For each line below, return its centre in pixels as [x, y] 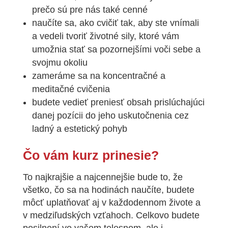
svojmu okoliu [60, 62]
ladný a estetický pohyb [79, 129]
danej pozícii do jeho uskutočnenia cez [110, 115]
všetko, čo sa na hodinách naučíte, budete [108, 190]
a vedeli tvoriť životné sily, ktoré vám [105, 36]
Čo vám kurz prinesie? [91, 155]
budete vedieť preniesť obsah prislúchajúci [118, 102]
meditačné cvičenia [71, 89]
